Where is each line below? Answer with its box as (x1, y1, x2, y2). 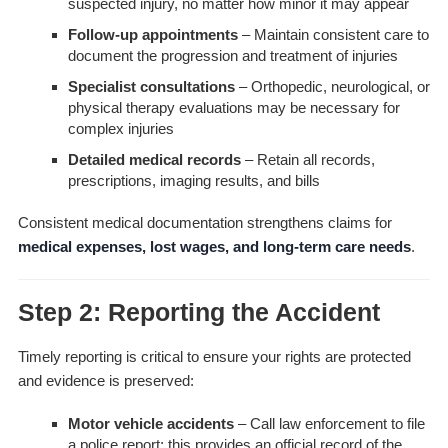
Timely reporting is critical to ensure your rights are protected (17, 348, 411, 366)
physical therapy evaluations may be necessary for (67, 99, 400, 117)
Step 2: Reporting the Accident (17, 298, 380, 327)
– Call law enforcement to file (233, 415, 425, 433)
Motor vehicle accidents (67, 415, 234, 433)
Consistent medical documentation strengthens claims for (17, 214, 392, 232)
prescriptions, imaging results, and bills (67, 172, 320, 190)
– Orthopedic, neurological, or (234, 78, 430, 96)
